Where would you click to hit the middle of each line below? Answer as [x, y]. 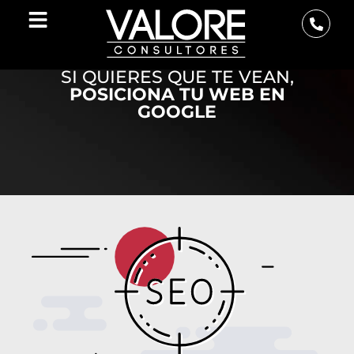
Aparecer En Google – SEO [177, 49]
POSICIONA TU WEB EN [177, 94]
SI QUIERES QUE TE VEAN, [177, 77]
